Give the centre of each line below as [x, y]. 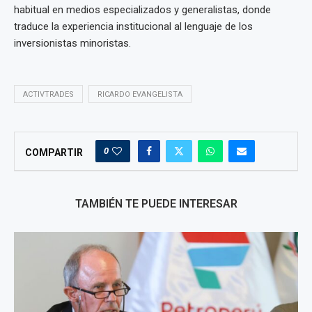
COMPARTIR [54, 152]
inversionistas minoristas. [72, 43]
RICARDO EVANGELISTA [140, 94]
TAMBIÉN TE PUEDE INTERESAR [156, 203]
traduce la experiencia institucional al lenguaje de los [133, 26]
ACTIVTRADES [48, 94]
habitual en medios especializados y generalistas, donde [142, 9]
